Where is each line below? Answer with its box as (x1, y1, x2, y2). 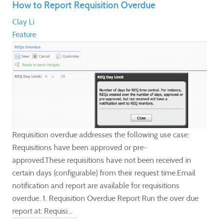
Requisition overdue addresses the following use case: (12, 130, 189, 140)
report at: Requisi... (12, 206, 72, 216)
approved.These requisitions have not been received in (12, 155, 191, 165)
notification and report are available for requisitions (12, 181, 179, 191)
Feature (12, 30, 36, 39)
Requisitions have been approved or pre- (12, 143, 147, 153)
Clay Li (12, 17, 34, 26)
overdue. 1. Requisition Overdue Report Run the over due (12, 194, 198, 203)
